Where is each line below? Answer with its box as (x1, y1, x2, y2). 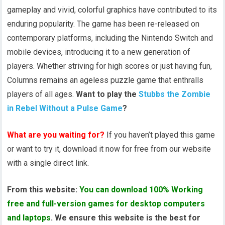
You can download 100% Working (79, 185, 203, 195)
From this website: (7, 185, 80, 195)
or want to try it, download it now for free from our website (7, 144, 211, 154)
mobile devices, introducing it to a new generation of (7, 47, 191, 57)
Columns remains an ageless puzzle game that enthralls (7, 75, 204, 85)
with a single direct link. (7, 158, 89, 168)
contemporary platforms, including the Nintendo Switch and (7, 33, 213, 43)
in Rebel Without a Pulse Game (7, 103, 123, 114)
